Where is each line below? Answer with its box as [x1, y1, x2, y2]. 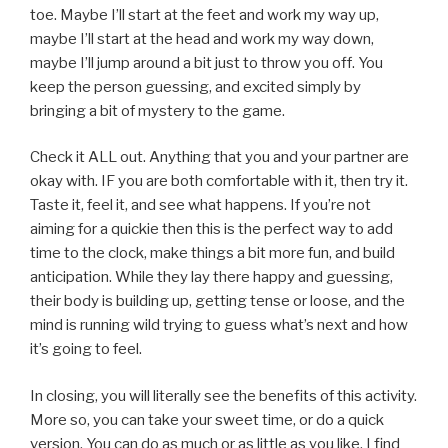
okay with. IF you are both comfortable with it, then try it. [30, 172, 408, 191]
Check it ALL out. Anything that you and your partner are [30, 148, 409, 167]
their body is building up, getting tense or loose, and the [30, 292, 405, 311]
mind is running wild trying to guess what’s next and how [30, 316, 408, 335]
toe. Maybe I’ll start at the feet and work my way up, [30, 5, 379, 24]
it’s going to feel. [30, 340, 142, 359]
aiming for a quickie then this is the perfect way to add [30, 220, 393, 239]
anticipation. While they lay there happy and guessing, [30, 268, 393, 287]
